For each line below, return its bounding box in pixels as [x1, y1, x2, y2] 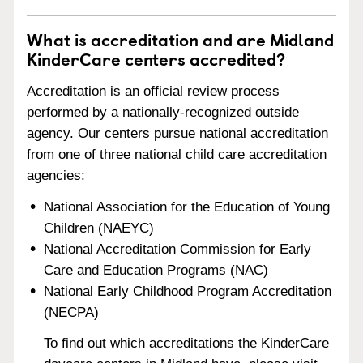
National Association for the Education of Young [44, 199, 331, 215]
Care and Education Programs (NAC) [44, 262, 269, 278]
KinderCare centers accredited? [27, 45, 285, 71]
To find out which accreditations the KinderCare [44, 335, 330, 352]
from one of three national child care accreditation [27, 146, 327, 162]
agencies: [27, 167, 85, 183]
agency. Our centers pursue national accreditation [27, 125, 328, 141]
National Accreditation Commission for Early [44, 241, 312, 257]
